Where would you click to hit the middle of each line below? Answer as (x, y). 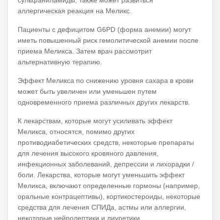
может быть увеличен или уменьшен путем (87, 91)
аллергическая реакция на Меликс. (75, 11)
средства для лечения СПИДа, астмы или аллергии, (102, 207)
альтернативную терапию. (60, 62)
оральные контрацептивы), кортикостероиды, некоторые (109, 196)
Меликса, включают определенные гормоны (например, (109, 185)
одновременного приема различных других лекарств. (104, 102)
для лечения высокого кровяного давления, (88, 153)
